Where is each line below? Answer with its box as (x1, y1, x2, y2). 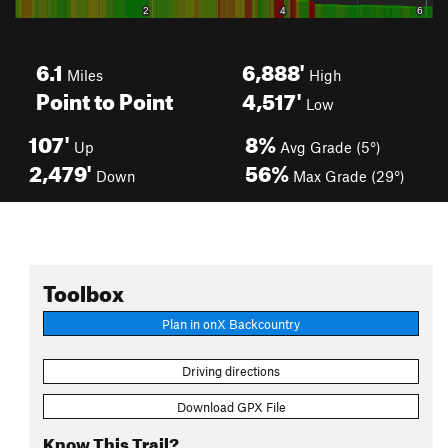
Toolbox (43, 272, 124, 307)
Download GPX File (176, 398, 286, 415)
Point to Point (36, 80, 173, 115)
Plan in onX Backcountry (162, 315, 300, 332)
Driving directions (182, 363, 280, 380)
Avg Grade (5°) (276, 138, 381, 156)
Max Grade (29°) (289, 167, 405, 185)
